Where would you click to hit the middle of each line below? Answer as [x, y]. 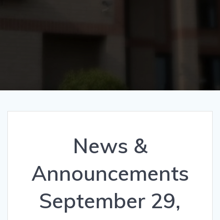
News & [110, 145]
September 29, [110, 200]
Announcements [110, 173]
